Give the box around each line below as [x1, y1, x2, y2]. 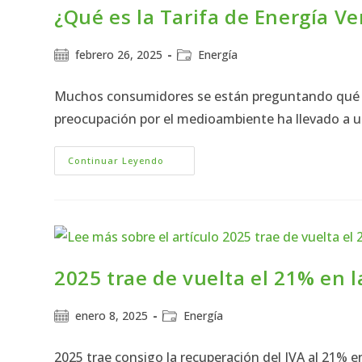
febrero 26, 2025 [75, 46, 163, 62]
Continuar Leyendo [68, 154, 165, 166]
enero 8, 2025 [75, 308, 149, 324]
